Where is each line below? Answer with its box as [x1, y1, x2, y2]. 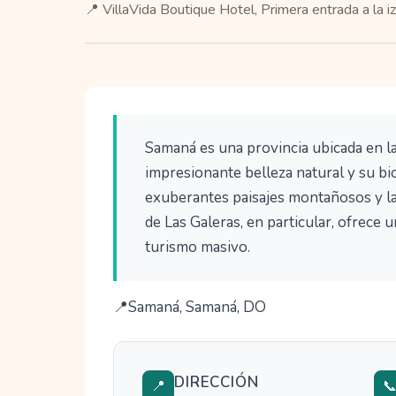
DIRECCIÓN [174, 372, 259, 393]
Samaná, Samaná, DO [128, 297, 266, 318]
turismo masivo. [145, 237, 250, 258]
